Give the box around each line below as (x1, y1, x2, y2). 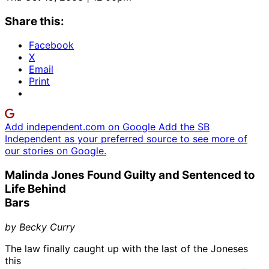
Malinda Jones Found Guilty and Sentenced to (5, 168, 255, 182)
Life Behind (5, 181, 66, 196)
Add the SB (159, 121, 210, 133)
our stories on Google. (5, 145, 106, 157)
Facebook (29, 39, 74, 52)
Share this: (5, 14, 64, 28)
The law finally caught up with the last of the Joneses (5, 242, 248, 255)
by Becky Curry (5, 220, 75, 233)
